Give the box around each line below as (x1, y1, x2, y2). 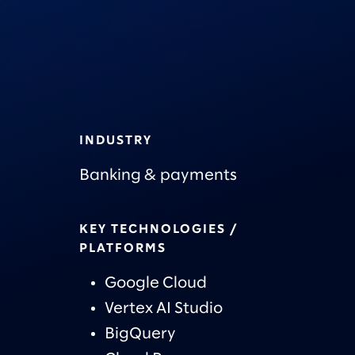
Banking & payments (78, 168, 237, 183)
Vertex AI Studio (104, 301, 223, 316)
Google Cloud (104, 276, 207, 291)
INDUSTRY (78, 135, 152, 147)
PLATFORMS (78, 242, 166, 254)
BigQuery (104, 326, 176, 342)
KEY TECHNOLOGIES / (78, 223, 238, 235)
